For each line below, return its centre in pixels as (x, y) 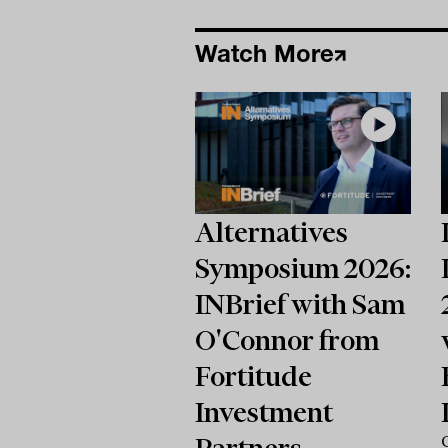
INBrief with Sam (299, 303)
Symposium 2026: (302, 267)
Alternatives (271, 231)
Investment (263, 411)
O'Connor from (286, 339)
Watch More (264, 53)
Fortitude (253, 375)
